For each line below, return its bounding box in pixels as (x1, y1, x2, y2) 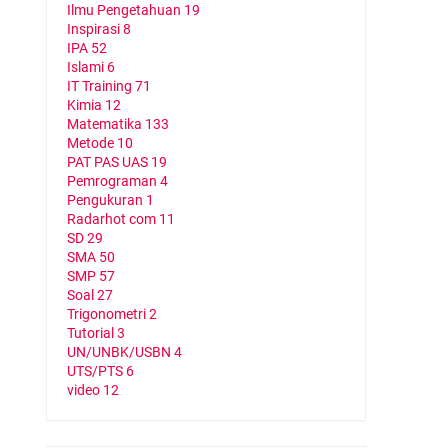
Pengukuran (67, 192, 146, 208)
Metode (67, 135, 117, 151)
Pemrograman (67, 173, 160, 189)
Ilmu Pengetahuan (67, 2, 184, 18)
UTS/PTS (67, 363, 126, 379)
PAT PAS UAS (67, 154, 151, 170)
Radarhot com (67, 211, 159, 227)
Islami (67, 59, 107, 75)
